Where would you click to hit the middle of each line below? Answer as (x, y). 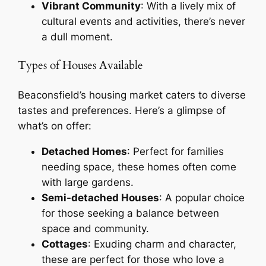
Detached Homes (85, 151)
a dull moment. (77, 37)
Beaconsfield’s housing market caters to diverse (132, 95)
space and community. (96, 228)
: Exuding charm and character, (162, 244)
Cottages (65, 244)
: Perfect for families (176, 151)
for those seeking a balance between (131, 213)
